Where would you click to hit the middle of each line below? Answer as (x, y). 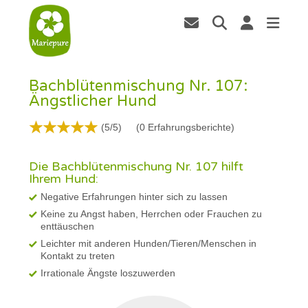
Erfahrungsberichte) (190, 127)
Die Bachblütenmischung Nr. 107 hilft (136, 166)
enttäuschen (68, 226)
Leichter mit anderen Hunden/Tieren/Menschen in (149, 243)
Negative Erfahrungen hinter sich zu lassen (134, 196)
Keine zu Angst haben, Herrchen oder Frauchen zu (152, 213)
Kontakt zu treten (78, 255)
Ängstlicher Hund (93, 101)
